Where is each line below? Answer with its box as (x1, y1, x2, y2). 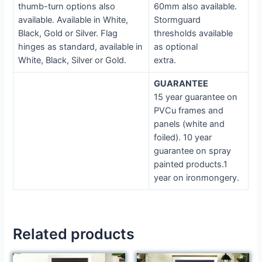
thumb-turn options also (18, 1, 116, 12)
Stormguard (154, 15, 201, 26)
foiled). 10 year (154, 132, 212, 143)
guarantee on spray (154, 146, 232, 157)
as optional (154, 42, 198, 53)
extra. (154, 55, 177, 66)
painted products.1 (154, 159, 228, 170)
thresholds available (154, 28, 233, 39)
